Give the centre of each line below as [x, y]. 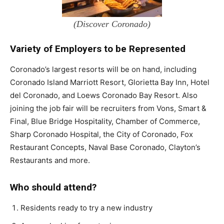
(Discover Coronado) [112, 24]
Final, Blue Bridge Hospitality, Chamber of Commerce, [105, 121]
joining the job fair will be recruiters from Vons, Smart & [108, 108]
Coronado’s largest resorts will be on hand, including [103, 69]
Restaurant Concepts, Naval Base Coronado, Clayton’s [105, 147]
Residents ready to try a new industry [86, 208]
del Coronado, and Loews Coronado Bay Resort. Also [104, 95]
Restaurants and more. [50, 160]
